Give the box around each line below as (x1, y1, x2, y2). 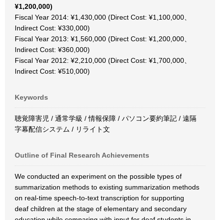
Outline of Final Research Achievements (15, 151, 149, 159)
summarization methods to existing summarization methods (15, 183, 199, 191)
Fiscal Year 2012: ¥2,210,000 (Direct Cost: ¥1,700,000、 (15, 56, 191, 64)
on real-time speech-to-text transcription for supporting (15, 194, 184, 202)
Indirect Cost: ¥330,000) (15, 24, 90, 32)
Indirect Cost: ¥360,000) (15, 46, 90, 54)
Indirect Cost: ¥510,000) (15, 67, 90, 75)
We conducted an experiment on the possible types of (15, 172, 182, 180)
